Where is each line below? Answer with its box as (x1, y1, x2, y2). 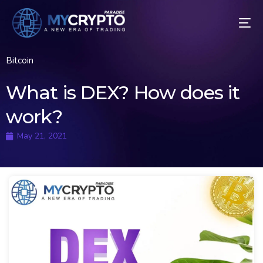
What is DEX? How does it (6, 81, 240, 104)
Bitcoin (6, 55, 33, 66)
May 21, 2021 (17, 130, 67, 141)
